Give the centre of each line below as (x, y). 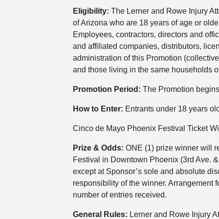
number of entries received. (120, 195)
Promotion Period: (108, 89)
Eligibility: (92, 11)
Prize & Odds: (99, 148)
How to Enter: (98, 109)
